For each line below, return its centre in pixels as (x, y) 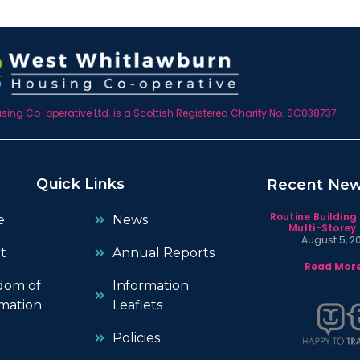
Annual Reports (164, 253)
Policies (137, 338)
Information (151, 286)
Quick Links (81, 184)
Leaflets (138, 305)
